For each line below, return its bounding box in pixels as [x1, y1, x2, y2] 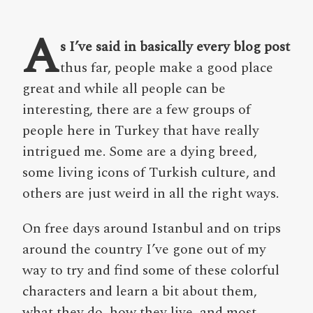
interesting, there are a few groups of [22, 99, 251, 120]
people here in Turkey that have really [22, 120, 259, 141]
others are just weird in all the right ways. [22, 183, 279, 204]
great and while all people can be [22, 78, 226, 99]
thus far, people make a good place [60, 57, 273, 78]
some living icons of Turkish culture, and [22, 162, 276, 183]
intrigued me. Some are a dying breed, [22, 141, 257, 162]
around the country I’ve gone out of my [22, 239, 266, 260]
